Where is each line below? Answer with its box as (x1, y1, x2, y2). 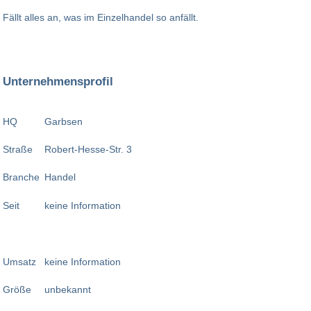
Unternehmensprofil (3, 74, 113, 89)
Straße (3, 144, 33, 155)
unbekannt (44, 284, 91, 296)
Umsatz (3, 255, 36, 267)
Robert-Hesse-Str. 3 (44, 144, 135, 155)
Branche (3, 171, 40, 183)
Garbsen (44, 115, 85, 127)
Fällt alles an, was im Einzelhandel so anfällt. (3, 11, 199, 23)
